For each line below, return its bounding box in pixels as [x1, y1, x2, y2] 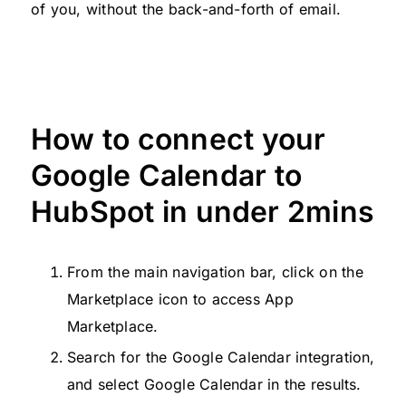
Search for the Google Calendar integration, [67, 347, 375, 366]
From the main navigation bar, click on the [67, 262, 363, 281]
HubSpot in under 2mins [31, 193, 375, 229]
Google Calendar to [31, 157, 302, 193]
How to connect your [31, 121, 326, 157]
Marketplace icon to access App [67, 289, 294, 308]
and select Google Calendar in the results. [67, 374, 362, 393]
